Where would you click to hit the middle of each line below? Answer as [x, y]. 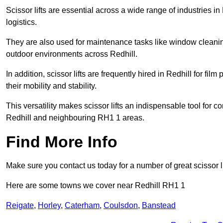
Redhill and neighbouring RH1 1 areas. [75, 118]
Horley [49, 206]
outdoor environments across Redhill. [72, 54]
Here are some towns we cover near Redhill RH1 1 [96, 186]
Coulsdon [121, 206]
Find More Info [62, 142]
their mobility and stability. [51, 86]
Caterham [82, 206]
